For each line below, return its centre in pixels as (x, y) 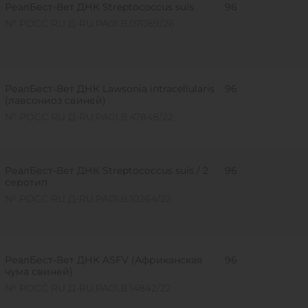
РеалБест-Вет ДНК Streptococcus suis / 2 (106, 170)
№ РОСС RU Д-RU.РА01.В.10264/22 (88, 199)
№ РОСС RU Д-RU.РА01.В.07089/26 (89, 23)
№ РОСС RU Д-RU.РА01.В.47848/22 (89, 117)
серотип (26, 182)
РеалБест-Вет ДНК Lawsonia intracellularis (109, 89)
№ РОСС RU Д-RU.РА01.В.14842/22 (88, 288)
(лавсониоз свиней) (55, 100)
